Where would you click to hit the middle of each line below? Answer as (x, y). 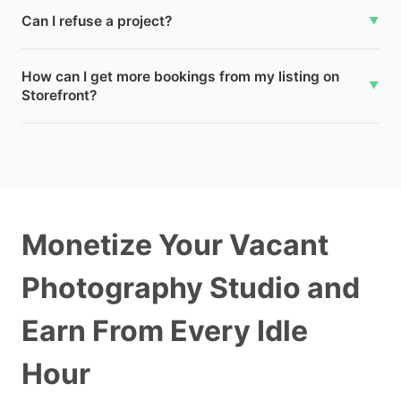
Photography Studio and (191, 287)
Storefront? (59, 95)
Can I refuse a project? (97, 21)
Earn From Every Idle (165, 330)
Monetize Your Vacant (175, 244)
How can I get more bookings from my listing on (180, 76)
